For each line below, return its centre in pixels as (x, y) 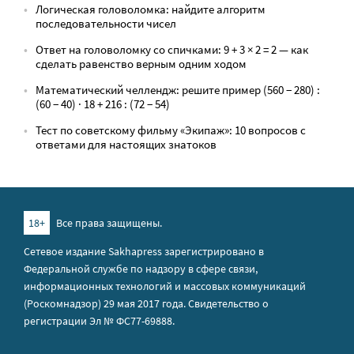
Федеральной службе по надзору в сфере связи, (141, 269)
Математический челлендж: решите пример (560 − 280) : (178, 90)
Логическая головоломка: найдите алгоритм (151, 9)
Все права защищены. (108, 223)
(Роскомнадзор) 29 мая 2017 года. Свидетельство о (146, 303)
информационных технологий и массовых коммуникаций (165, 286)
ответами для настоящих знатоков (126, 144)
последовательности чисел (106, 23)
